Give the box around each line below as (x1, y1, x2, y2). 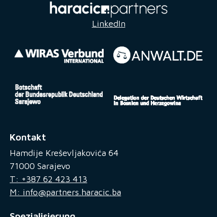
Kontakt (10, 131, 46, 143)
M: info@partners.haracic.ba (10, 187, 121, 198)
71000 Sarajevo (10, 161, 70, 171)
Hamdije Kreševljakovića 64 (10, 148, 119, 158)
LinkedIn (92, 18, 125, 29)
